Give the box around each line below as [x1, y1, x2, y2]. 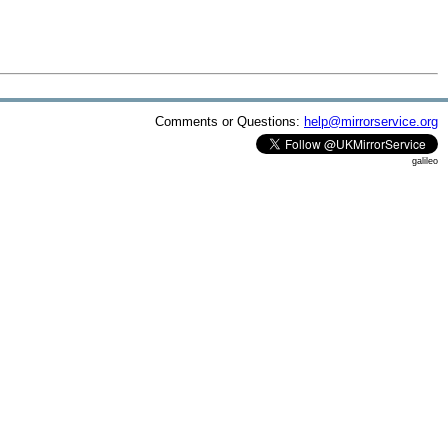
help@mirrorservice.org [304, 113, 438, 129]
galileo [412, 155, 438, 166]
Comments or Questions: [155, 113, 304, 129]
